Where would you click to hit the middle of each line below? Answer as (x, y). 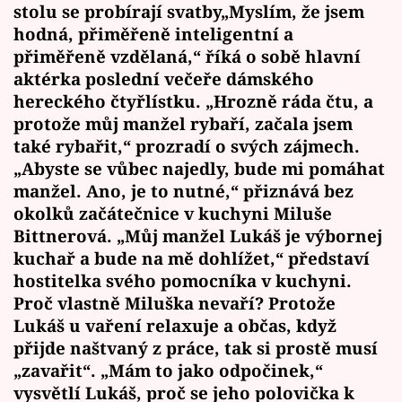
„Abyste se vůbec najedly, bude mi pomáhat (199, 169)
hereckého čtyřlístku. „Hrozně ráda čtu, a (193, 101)
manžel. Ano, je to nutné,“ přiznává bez (184, 191)
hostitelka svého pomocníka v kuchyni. (183, 281)
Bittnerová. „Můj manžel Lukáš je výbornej (198, 236)
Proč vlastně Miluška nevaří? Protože (175, 303)
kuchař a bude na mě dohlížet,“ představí (192, 258)
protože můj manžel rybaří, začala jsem (183, 124)
